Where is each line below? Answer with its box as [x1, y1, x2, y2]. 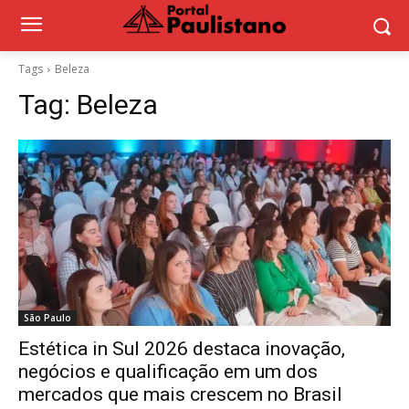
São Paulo [24, 311, 71, 324]
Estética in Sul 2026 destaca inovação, [18, 338, 345, 360]
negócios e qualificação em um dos [18, 361, 318, 383]
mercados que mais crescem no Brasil [18, 383, 342, 405]
